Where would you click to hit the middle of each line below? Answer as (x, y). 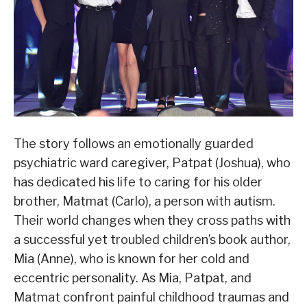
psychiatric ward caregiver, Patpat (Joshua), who (152, 162)
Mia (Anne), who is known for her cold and (132, 258)
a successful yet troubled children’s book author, (152, 239)
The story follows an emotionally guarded (134, 143)
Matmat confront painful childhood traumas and (151, 297)
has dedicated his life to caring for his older (138, 182)
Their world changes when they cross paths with (152, 220)
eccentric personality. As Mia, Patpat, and (133, 278)
